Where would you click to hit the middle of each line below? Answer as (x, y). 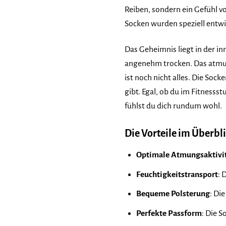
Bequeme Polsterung (173, 194)
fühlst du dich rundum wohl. (173, 106)
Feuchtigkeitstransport (177, 174)
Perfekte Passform (169, 213)
